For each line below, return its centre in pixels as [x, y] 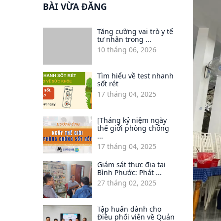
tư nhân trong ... [124, 39]
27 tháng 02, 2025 [127, 183]
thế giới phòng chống [133, 128]
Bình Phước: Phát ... [129, 173]
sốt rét [108, 84]
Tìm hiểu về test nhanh [135, 76]
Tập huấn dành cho [129, 209]
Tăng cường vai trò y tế [135, 32]
